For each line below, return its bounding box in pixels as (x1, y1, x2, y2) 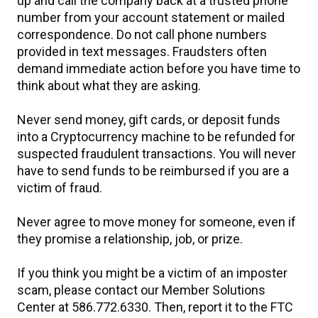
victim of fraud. (17, 180, 102, 195)
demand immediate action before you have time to (17, 61, 300, 76)
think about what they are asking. (17, 78, 201, 93)
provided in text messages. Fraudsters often (17, 44, 267, 59)
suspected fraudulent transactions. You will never (17, 146, 296, 161)
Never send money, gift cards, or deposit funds (17, 112, 280, 127)
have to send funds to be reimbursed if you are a (17, 163, 289, 178)
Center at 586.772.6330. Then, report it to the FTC (17, 300, 293, 314)
